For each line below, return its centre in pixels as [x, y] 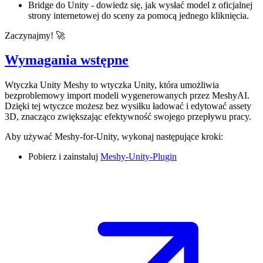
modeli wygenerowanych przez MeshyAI [170, 96]
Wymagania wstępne [67, 60]
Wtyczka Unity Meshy [47, 85]
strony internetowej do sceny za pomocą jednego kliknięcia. [139, 15]
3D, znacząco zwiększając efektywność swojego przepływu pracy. [128, 117]
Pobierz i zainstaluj [64, 157]
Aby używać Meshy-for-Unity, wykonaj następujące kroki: [114, 137]
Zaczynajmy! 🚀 [35, 35]
